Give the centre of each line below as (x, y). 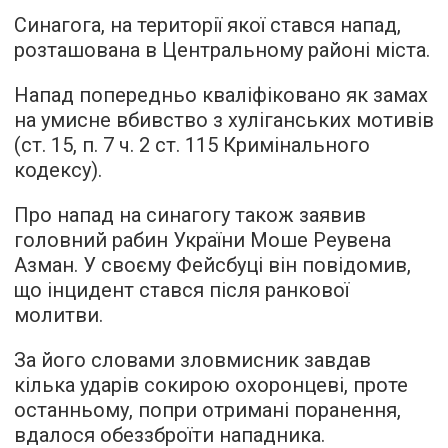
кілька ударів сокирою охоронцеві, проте (211, 384)
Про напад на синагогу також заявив (190, 214)
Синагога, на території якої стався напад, (207, 24)
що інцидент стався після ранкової (181, 289)
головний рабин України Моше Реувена (202, 239)
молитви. (58, 314)
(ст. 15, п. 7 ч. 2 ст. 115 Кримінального (192, 144)
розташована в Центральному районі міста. (222, 49)
